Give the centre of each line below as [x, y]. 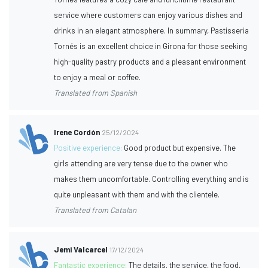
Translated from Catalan [95, 210]
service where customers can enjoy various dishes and [148, 15]
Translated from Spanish [96, 92]
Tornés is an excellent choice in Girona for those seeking [151, 46]
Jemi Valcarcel [81, 249]
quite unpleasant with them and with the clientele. [137, 194]
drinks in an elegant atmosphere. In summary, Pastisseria [152, 30]
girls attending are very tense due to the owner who [141, 163]
